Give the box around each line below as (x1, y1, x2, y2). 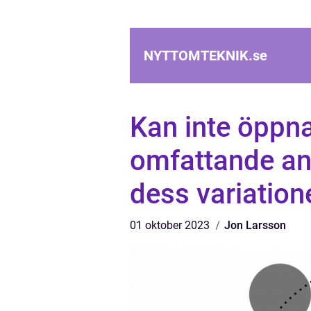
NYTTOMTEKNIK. (144, 47, 253, 64)
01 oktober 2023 (130, 219, 212, 232)
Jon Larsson (224, 219, 286, 232)
